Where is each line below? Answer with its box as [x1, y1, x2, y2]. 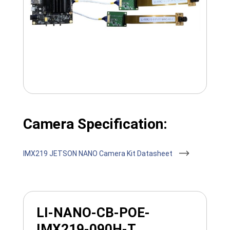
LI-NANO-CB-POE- [36, 205, 150, 221]
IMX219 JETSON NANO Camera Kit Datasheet [23, 149, 174, 158]
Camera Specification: [23, 116, 167, 133]
